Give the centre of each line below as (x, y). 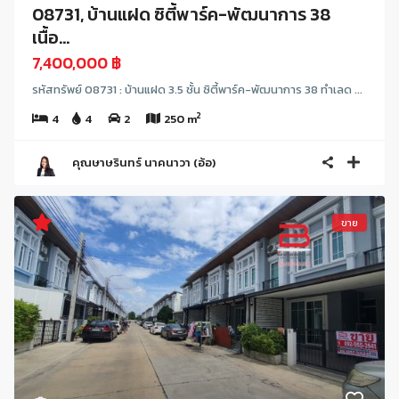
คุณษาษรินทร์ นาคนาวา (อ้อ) (144, 162)
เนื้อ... (51, 37)
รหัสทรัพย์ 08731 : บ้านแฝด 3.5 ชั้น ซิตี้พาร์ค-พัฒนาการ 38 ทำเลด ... (198, 89)
